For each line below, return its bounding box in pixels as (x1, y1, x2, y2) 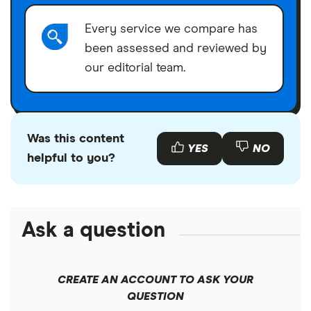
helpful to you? (27, 152, 115, 165)
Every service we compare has (85, 23, 258, 36)
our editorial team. (85, 62, 186, 75)
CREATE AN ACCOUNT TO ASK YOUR (58, 274, 253, 286)
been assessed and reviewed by (85, 42, 267, 56)
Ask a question (22, 220, 165, 242)
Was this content (27, 133, 124, 146)
